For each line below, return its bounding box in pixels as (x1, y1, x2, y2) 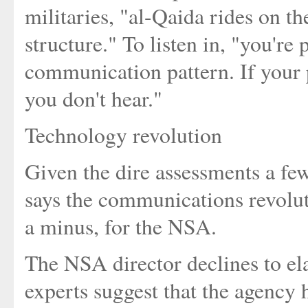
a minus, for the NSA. (25, 212, 217, 241)
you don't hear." (25, 84, 162, 113)
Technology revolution (25, 120, 222, 149)
